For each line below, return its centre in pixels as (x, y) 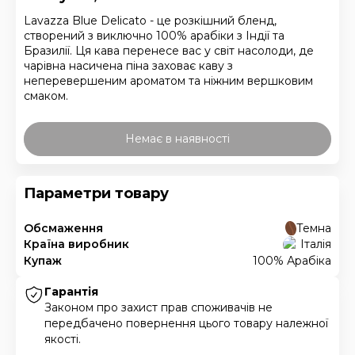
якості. (63, 339)
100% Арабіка (292, 261)
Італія (316, 244)
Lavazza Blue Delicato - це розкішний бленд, (150, 21)
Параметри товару (96, 193)
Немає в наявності (177, 138)
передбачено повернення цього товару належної (187, 323)
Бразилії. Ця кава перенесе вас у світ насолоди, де (169, 51)
